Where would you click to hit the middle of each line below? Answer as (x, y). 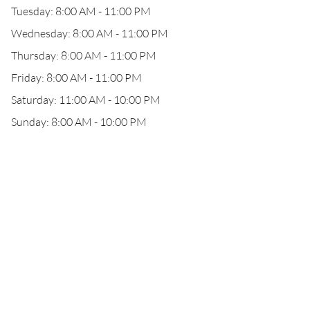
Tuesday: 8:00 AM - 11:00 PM (81, 11)
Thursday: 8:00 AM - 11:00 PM (84, 55)
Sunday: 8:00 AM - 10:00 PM (79, 122)
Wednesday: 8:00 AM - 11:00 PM (90, 33)
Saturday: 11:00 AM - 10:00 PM (86, 100)
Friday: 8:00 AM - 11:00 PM (76, 77)
